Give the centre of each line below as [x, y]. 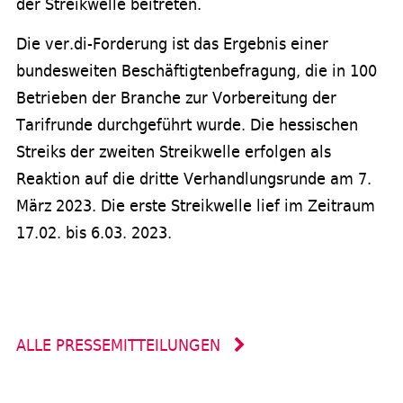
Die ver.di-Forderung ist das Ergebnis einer [172, 44]
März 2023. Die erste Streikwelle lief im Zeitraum [196, 206]
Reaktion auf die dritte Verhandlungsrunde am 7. [194, 179]
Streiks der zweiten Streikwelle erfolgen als [174, 152]
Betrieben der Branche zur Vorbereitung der [176, 98]
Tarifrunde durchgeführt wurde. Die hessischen [187, 125]
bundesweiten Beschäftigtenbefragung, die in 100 [197, 71]
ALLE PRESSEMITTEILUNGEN [121, 345]
